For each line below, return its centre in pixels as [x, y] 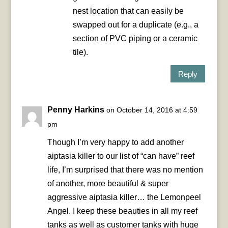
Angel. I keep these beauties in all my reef [122, 211]
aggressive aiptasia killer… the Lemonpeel [124, 197]
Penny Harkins [76, 110]
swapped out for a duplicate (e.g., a [135, 25]
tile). [80, 52]
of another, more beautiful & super [108, 184]
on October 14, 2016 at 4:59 [152, 110]
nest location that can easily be [128, 11]
